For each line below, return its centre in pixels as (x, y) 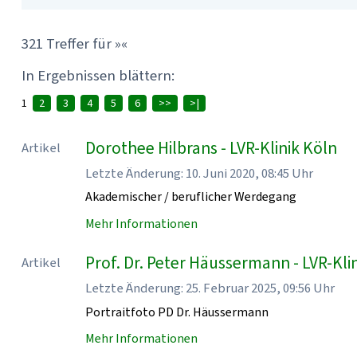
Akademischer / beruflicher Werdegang (191, 197)
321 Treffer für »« (75, 44)
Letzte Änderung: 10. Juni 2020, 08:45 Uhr (200, 173)
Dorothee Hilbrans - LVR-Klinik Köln (212, 147)
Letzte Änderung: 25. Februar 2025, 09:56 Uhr (210, 288)
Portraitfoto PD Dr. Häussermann (177, 312)
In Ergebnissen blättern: (98, 75)
